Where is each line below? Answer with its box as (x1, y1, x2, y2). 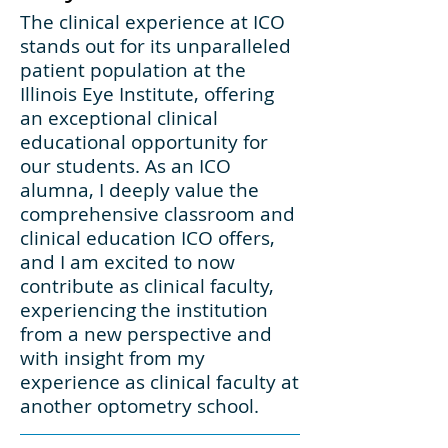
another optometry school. (20, 393, 259, 419)
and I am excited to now (20, 249, 235, 275)
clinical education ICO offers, (20, 225, 275, 251)
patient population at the (20, 57, 246, 83)
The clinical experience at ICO (20, 9, 285, 35)
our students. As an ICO (20, 153, 231, 179)
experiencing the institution (20, 297, 268, 323)
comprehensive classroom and (20, 201, 295, 227)
